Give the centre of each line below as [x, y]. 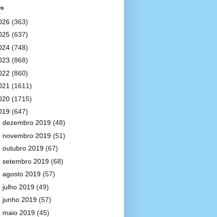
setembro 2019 [26, 161]
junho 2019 [20, 200]
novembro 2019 [27, 135]
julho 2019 [19, 187]
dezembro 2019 [27, 123]
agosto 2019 [22, 174]
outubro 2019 [24, 148]
